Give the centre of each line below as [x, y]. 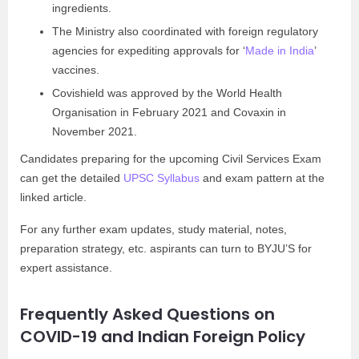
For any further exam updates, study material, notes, [153, 229]
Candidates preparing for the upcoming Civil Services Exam [171, 159]
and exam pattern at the [262, 178]
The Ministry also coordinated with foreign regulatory [185, 31]
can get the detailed [72, 178]
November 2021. [95, 131]
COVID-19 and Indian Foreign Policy [163, 337]
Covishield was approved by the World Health [167, 93]
